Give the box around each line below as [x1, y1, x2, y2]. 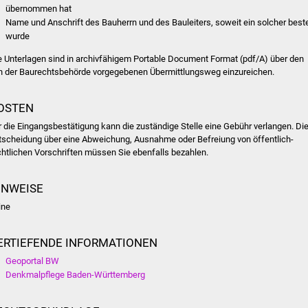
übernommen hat [5, 3, 72, 14]
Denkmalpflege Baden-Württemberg [5, 269, 146, 280]
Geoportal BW [5, 256, 60, 267]
